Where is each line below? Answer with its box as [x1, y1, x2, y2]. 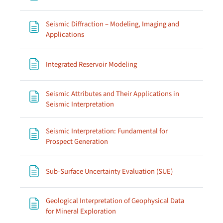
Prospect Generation [46, 136, 108, 147]
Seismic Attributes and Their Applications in [46, 89, 179, 99]
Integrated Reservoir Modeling [46, 59, 137, 70]
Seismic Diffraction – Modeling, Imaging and [46, 19, 179, 29]
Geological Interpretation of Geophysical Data [46, 196, 184, 206]
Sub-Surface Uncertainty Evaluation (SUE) [46, 166, 173, 177]
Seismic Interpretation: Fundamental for [46, 126, 168, 136]
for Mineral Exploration [46, 206, 116, 217]
